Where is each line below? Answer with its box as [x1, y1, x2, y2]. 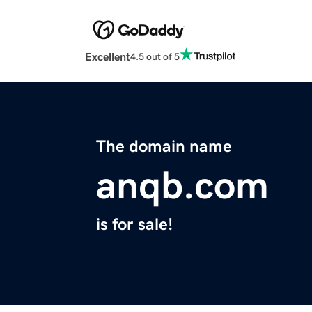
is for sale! [96, 216, 173, 233]
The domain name [96, 138, 232, 155]
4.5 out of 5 [130, 51, 180, 61]
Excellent [85, 51, 130, 63]
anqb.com [96, 166, 269, 205]
